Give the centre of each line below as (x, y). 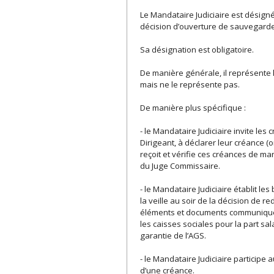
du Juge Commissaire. (180, 166)
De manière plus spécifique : (193, 108)
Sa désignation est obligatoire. (197, 50)
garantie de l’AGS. (173, 236)
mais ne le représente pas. (190, 85)
